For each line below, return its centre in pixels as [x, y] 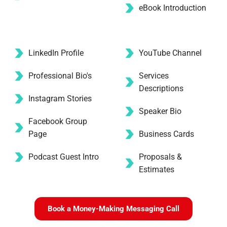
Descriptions [161, 89]
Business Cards [166, 134]
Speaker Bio [160, 111]
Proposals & [160, 157]
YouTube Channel [170, 53]
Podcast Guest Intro [64, 157]
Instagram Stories [61, 99]
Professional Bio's [60, 76]
